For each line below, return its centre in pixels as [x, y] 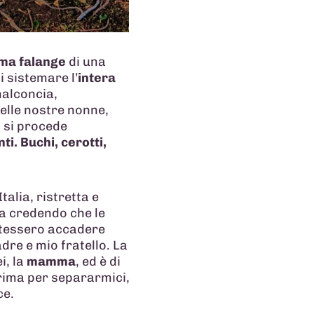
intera [97, 78]
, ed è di [98, 261]
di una [86, 62]
